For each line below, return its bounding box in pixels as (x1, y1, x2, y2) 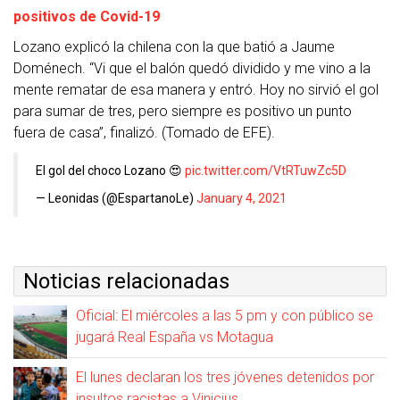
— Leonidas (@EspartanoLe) (36, 191, 196, 206)
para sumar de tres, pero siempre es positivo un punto (13, 103, 352, 121)
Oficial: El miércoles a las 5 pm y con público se (76, 307, 373, 325)
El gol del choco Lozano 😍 (36, 163, 185, 179)
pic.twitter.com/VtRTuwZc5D (185, 163, 346, 179)
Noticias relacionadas (23, 269, 229, 295)
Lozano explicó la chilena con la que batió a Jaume (13, 38, 335, 56)
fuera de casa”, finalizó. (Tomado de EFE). (13, 124, 275, 142)
